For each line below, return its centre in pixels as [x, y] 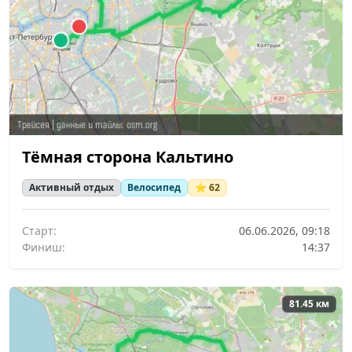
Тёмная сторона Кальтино [128, 156]
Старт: [39, 230]
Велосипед [154, 187]
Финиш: [44, 247]
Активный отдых [71, 187]
